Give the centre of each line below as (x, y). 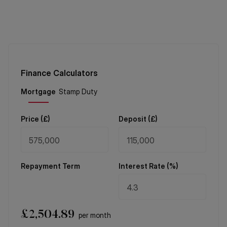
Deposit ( (134, 119)
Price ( (32, 119)
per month (95, 215)
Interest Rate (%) (148, 166)
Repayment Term (50, 166)
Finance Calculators (59, 73)
